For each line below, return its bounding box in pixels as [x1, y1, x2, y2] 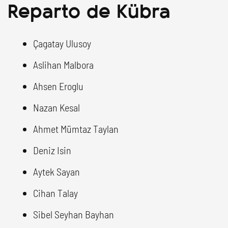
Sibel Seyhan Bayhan [33, 208, 114, 220]
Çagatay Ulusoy [33, 37, 91, 49]
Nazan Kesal [33, 101, 80, 113]
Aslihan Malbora [33, 58, 94, 71]
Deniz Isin [33, 144, 71, 156]
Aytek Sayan [33, 165, 80, 178]
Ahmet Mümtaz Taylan [33, 122, 119, 135]
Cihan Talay [33, 186, 78, 199]
